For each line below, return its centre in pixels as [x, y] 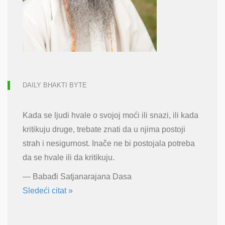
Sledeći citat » [48, 190]
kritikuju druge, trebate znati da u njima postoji [104, 129]
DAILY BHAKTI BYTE [55, 85]
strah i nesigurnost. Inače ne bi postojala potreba [109, 143]
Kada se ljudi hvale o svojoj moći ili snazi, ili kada [110, 115]
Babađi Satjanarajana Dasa [82, 176]
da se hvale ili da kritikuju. [69, 157]
